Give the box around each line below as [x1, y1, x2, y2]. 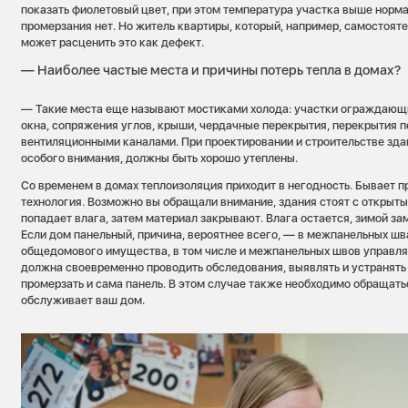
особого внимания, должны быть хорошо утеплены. [21, 150, 299, 165]
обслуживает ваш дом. [21, 293, 146, 308]
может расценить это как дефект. [21, 35, 205, 49]
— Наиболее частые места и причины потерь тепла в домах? [21, 61, 402, 78]
